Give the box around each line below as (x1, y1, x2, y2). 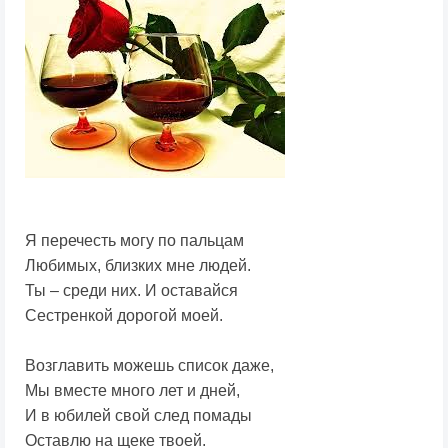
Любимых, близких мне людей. (25, 257, 251, 275)
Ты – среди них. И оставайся (25, 282, 238, 300)
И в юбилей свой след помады (25, 407, 252, 425)
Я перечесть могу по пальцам (25, 232, 244, 250)
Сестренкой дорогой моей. (25, 307, 223, 325)
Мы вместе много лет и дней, (25, 382, 240, 400)
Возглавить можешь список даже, (25, 357, 274, 375)
